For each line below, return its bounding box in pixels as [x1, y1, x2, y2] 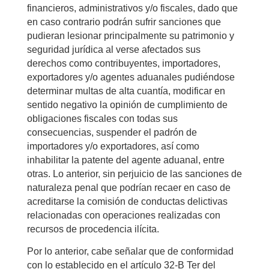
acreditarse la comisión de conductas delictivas [26, 196, 228, 207]
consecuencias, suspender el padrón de [26, 127, 197, 138]
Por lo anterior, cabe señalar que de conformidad [26, 246, 234, 256]
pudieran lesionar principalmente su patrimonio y [26, 30, 234, 41]
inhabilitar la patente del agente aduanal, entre [26, 154, 225, 165]
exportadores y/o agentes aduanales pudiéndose [26, 71, 235, 82]
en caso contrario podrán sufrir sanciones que [26, 16, 221, 27]
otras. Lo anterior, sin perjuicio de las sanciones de [26, 168, 242, 179]
